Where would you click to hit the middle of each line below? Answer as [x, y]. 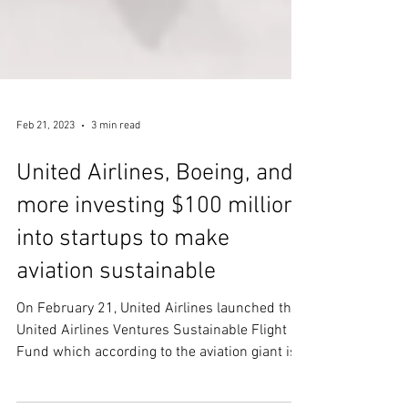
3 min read [116, 191]
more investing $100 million [156, 272]
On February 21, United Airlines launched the [158, 374]
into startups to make [123, 305]
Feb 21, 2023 [46, 191]
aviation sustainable [116, 337]
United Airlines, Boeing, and [155, 239]
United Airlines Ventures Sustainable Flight [152, 396]
